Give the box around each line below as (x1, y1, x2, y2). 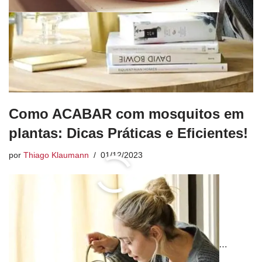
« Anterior (18, 239, 54, 250)
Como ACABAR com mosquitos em (9, 106, 244, 122)
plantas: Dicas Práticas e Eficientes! (9, 125, 248, 142)
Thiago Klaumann (23, 151, 89, 160)
